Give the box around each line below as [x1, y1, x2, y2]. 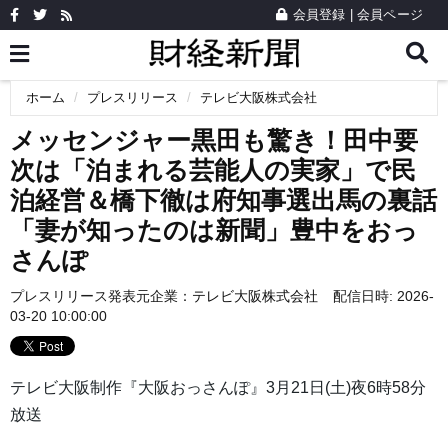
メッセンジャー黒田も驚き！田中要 [10, 126, 418, 155]
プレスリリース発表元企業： [10, 288, 192, 304]
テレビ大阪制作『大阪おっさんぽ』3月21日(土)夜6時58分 [10, 379, 426, 397]
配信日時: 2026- [333, 288, 434, 304]
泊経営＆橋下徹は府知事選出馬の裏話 [10, 186, 437, 215]
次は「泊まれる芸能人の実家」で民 [10, 156, 416, 185]
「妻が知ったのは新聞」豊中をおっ [10, 216, 418, 245]
